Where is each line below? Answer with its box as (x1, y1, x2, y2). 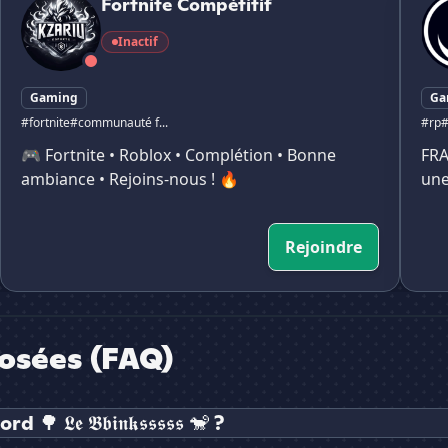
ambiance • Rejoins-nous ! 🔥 (21, 168, 239, 191)
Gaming (30, 89, 78, 107)
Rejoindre (285, 236, 362, 259)
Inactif (118, 33, 158, 51)
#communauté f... (70, 114, 168, 132)
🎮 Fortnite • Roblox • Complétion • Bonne (21, 144, 336, 167)
